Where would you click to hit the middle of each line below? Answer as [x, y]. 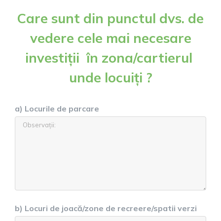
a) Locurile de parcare [57, 109]
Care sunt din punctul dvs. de [110, 18]
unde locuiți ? [110, 77]
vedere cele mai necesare [110, 38]
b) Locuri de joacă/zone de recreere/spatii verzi [106, 208]
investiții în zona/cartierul [110, 58]
